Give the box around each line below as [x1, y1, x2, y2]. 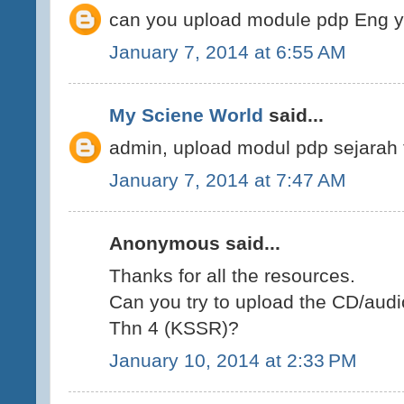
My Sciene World [109, 105, 263, 126]
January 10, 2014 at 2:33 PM [109, 349, 357, 371]
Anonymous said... [109, 233, 280, 254]
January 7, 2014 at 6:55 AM [109, 41, 346, 62]
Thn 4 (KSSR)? [109, 317, 239, 338]
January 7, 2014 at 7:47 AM [109, 169, 346, 190]
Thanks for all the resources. [109, 265, 355, 286]
